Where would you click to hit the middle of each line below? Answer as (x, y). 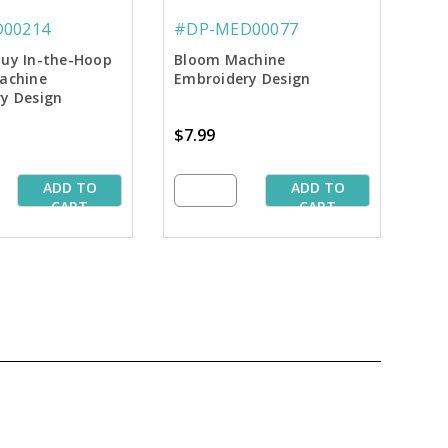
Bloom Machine (230, 60)
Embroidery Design (242, 79)
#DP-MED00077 (236, 29)
